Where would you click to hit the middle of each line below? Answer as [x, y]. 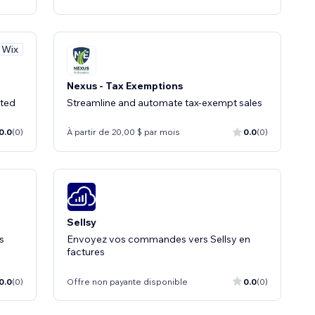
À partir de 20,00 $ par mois [123, 132]
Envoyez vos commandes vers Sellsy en [159, 239]
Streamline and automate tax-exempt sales [165, 102]
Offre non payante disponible [127, 281]
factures [86, 252]
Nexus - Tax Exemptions [125, 85]
